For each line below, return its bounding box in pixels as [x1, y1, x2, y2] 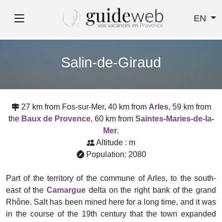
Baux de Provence [21, 114, 91, 123]
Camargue [47, 186, 86, 194]
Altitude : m [96, 138, 135, 147]
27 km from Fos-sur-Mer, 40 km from [21, 103, 149, 111]
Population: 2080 [86, 150, 146, 159]
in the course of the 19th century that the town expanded [6, 210, 216, 218]
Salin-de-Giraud [61, 55, 161, 70]
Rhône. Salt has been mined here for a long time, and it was [6, 198, 216, 206]
